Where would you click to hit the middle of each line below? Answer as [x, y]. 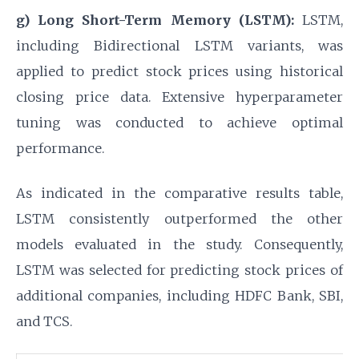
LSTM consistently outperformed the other [179, 219]
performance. [61, 149]
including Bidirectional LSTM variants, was [179, 46]
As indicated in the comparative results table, [179, 194]
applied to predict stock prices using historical [179, 72]
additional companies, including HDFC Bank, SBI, [179, 296]
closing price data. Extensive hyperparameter [179, 97]
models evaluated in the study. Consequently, [179, 245]
